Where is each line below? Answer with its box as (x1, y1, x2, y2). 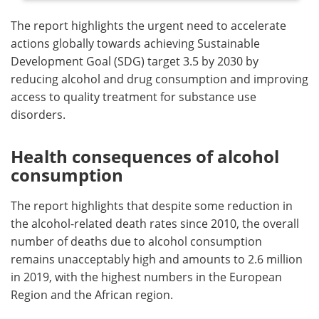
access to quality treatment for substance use (11, 88, 256, 105)
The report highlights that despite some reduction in (11, 197, 293, 214)
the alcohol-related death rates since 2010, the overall (11, 215, 299, 231)
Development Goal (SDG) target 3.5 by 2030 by (11, 53, 258, 69)
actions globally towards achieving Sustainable (11, 35, 260, 51)
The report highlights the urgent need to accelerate (11, 17, 286, 33)
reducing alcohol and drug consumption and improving (11, 70, 308, 87)
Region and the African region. (11, 286, 173, 303)
